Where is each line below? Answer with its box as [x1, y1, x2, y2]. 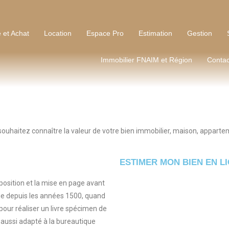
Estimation [139, 29, 173, 37]
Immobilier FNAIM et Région [100, 55, 192, 64]
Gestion [187, 29, 212, 37]
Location [44, 29, 72, 37]
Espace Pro [86, 29, 124, 37]
